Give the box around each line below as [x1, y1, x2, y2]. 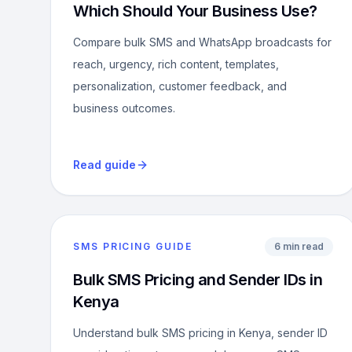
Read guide [73, 158, 136, 171]
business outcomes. [73, 101, 175, 115]
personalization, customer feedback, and [73, 79, 287, 93]
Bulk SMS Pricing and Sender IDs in [73, 270, 322, 289]
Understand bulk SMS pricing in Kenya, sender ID [73, 326, 328, 339]
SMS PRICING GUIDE [73, 240, 192, 252]
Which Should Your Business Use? [73, 2, 317, 20]
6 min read [274, 240, 324, 252]
